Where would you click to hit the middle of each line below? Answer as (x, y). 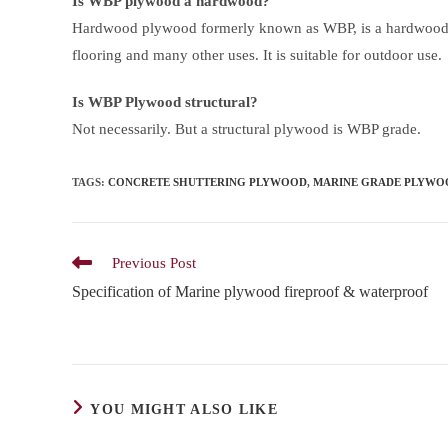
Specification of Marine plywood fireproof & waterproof (250, 292)
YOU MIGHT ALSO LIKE (184, 410)
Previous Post (154, 263)
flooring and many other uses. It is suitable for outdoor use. (257, 55)
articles (91, 300)
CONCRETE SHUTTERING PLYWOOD (207, 182)
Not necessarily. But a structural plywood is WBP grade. (246, 129)
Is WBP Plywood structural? (165, 102)
